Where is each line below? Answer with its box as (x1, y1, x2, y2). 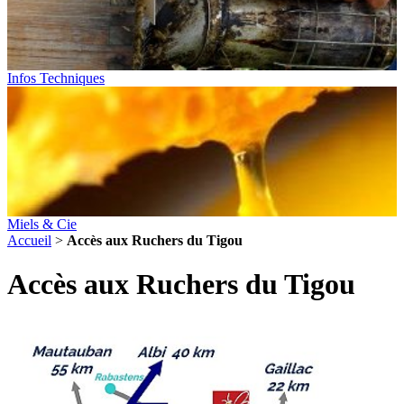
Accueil (7, 233, 51, 248)
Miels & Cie (7, 216, 77, 232)
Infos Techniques (7, 70, 105, 86)
